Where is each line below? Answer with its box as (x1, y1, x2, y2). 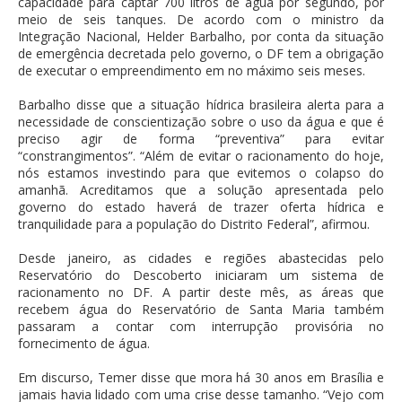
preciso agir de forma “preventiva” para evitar (18, 130, 384, 148)
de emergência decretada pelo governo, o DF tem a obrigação (18, 45, 384, 63)
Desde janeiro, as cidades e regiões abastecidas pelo (18, 249, 384, 267)
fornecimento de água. (18, 335, 150, 353)
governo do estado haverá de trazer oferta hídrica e (18, 198, 384, 216)
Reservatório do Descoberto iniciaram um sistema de (18, 267, 384, 284)
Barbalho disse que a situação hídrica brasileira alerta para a (18, 96, 384, 114)
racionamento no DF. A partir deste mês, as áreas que (18, 284, 384, 301)
